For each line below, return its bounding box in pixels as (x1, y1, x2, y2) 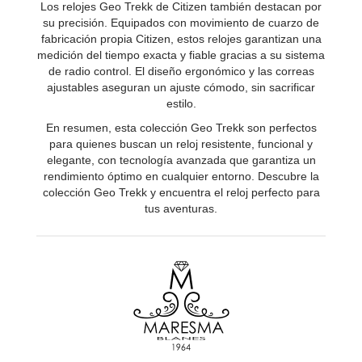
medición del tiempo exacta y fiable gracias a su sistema (37, 48, 325, 61)
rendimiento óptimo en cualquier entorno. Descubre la (43, 169, 319, 183)
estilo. (166, 96, 196, 110)
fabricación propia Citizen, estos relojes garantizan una (40, 32, 322, 45)
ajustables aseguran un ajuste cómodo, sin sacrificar (47, 80, 315, 94)
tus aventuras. (145, 201, 217, 215)
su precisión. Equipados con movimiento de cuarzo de (43, 15, 319, 29)
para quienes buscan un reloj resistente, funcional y (49, 137, 313, 150)
